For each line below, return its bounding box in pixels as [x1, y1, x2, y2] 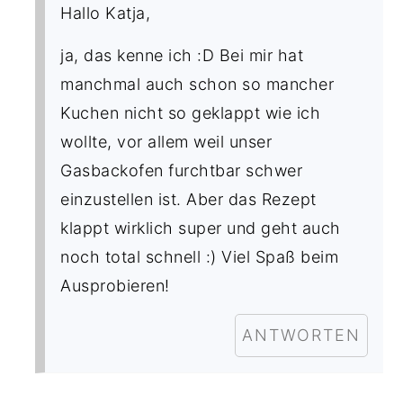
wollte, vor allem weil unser [60, 131, 273, 151]
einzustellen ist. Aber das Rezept [60, 189, 317, 209]
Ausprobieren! [60, 275, 170, 295]
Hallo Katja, [60, 3, 151, 22]
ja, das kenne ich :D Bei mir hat [60, 45, 304, 65]
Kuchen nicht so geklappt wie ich [60, 103, 321, 122]
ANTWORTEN [241, 325, 361, 345]
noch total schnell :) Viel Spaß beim [60, 246, 339, 266]
